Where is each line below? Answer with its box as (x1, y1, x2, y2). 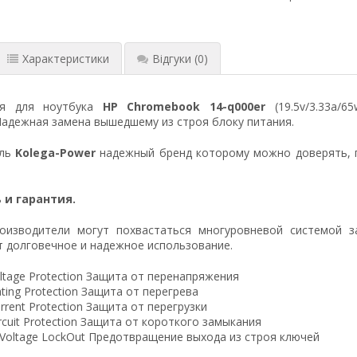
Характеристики (22, 50, 109, 66)
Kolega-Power (14, 144, 96, 160)
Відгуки (151, 50, 191, 66)
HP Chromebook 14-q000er (102, 98, 266, 114)
